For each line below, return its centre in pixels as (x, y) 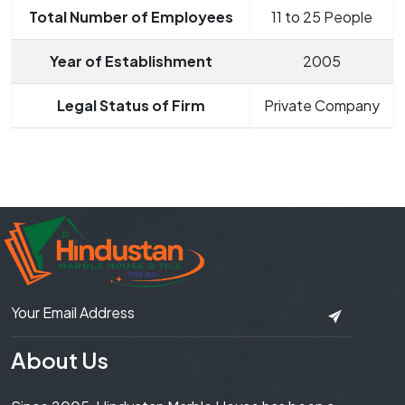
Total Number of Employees (131, 17)
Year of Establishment (131, 61)
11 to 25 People (322, 17)
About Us (60, 360)
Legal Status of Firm (131, 106)
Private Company (322, 106)
